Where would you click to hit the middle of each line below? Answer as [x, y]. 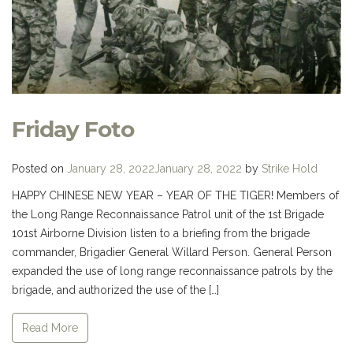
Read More [50, 328]
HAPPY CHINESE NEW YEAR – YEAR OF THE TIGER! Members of [175, 195]
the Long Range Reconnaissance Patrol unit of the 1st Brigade [168, 214]
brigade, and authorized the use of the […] [115, 290]
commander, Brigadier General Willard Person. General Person [172, 252]
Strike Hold [290, 168]
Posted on [39, 168]
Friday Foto [73, 129]
